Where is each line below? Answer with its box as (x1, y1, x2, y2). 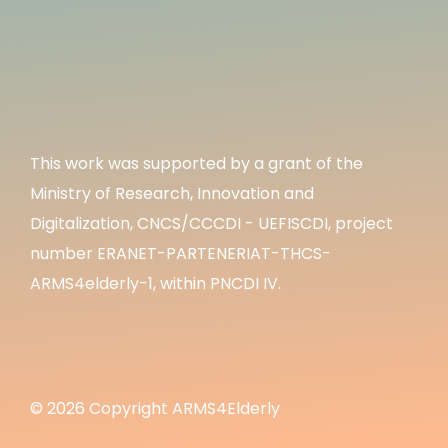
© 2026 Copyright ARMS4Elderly (30, 397, 280, 420)
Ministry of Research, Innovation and (30, 182, 314, 205)
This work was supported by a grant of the (30, 152, 363, 175)
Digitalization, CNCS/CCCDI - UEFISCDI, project (30, 212, 393, 235)
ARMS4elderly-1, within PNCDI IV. (30, 272, 281, 295)
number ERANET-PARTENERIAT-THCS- (30, 242, 331, 265)
